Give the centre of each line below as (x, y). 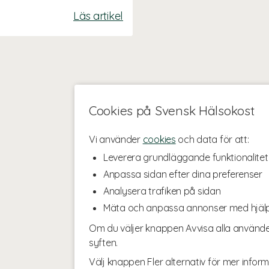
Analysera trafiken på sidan (162, 191)
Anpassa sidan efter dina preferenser (183, 174)
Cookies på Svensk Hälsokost (172, 110)
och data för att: (212, 139)
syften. (104, 243)
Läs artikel (98, 16)
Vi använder (116, 139)
